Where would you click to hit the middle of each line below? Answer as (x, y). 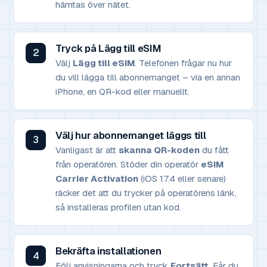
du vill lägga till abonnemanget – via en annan (148, 77)
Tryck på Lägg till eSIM (108, 48)
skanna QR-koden (159, 150)
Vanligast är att (87, 150)
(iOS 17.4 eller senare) (182, 179)
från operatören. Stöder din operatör (128, 164)
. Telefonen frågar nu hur (183, 63)
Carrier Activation (97, 179)
